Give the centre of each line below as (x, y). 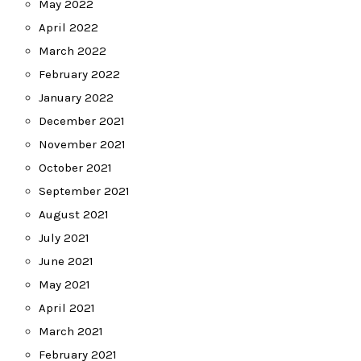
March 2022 (73, 51)
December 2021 (82, 121)
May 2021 (64, 284)
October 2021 (75, 168)
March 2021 (71, 331)
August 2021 (74, 214)
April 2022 (68, 27)
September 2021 (84, 191)
